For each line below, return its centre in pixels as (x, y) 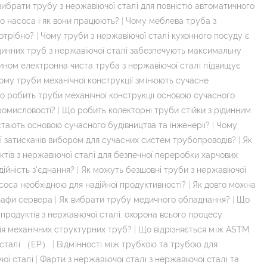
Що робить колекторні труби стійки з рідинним (156, 110)
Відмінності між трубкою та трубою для (137, 244)
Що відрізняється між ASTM (194, 229)
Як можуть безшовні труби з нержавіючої (164, 170)
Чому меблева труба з (171, 21)
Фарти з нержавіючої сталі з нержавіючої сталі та (139, 259)
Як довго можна (224, 184)
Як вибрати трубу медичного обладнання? (145, 199)
